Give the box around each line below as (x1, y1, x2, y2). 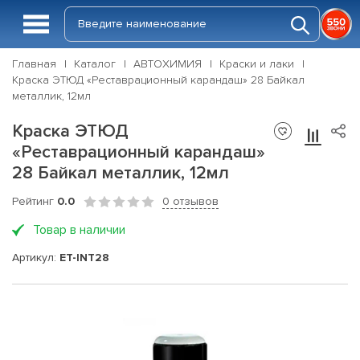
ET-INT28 (59, 250, 109, 264)
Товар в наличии (33, 222, 125, 238)
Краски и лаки (219, 57, 294, 71)
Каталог (74, 57, 116, 71)
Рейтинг (12, 194, 57, 208)
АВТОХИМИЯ (133, 57, 202, 71)
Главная (12, 57, 56, 71)
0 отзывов (162, 194, 219, 208)
